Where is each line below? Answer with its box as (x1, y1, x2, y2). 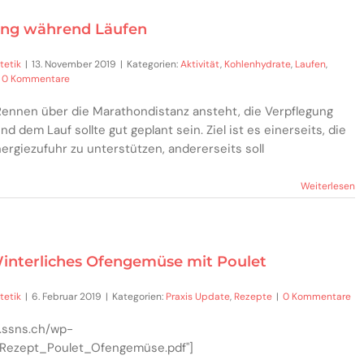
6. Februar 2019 (32, 289, 102, 303)
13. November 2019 (32, 58, 116, 71)
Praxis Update (166, 289, 230, 303)
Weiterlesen (300, 180, 355, 193)
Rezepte (234, 289, 272, 303)
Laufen (295, 58, 326, 71)
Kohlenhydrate (224, 58, 291, 71)
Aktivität (180, 58, 220, 71)
